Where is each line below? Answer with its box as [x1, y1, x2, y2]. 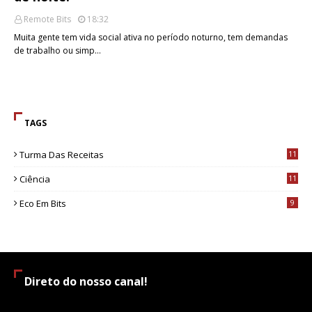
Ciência [19, 173, 50, 185]
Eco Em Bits [19, 197, 66, 210]
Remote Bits [24, 13, 71, 25]
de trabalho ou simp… [14, 45, 101, 56]
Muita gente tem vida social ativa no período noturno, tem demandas [14, 31, 288, 43]
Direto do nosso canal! [24, 274, 148, 289]
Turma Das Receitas [19, 148, 104, 161]
